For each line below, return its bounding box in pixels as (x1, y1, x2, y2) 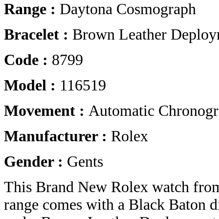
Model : (4, 77, 60, 94)
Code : (4, 51, 52, 69)
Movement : (4, 102, 88, 120)
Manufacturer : (4, 128, 111, 145)
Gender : (4, 153, 67, 171)
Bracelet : (4, 26, 72, 44)
